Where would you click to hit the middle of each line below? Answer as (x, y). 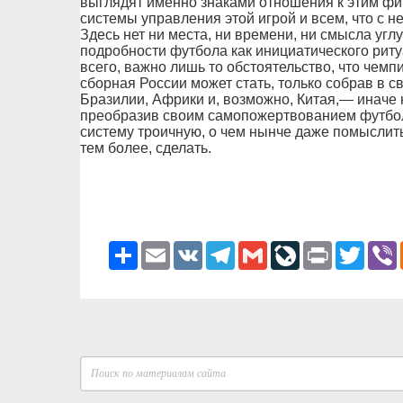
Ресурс (157, 248)
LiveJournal (332, 248)
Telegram (261, 248)
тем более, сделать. (145, 148)
